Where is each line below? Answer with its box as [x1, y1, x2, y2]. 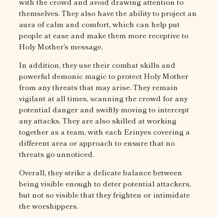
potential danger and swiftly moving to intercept [19, 106, 189, 114]
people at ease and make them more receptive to [19, 32, 188, 40]
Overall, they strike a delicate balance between [19, 169, 182, 177]
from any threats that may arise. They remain [19, 84, 178, 92]
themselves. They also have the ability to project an [19, 10, 197, 18]
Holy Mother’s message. [19, 43, 103, 51]
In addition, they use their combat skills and [19, 62, 175, 70]
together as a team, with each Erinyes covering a [19, 128, 190, 137]
